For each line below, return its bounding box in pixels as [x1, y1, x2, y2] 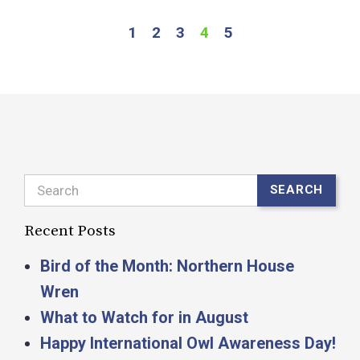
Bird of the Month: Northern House [40, 256, 294, 276]
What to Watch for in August [40, 307, 248, 327]
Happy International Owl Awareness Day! [40, 333, 336, 353]
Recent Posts [24, 221, 116, 240]
